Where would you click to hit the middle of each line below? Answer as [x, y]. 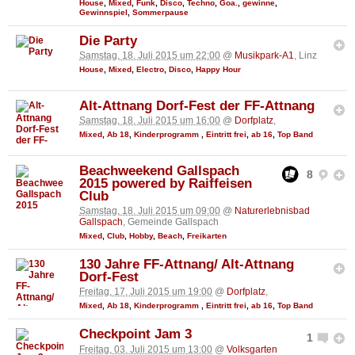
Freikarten [207, 236]
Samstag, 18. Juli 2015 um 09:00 [150, 211]
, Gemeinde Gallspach [171, 222]
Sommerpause [160, 12]
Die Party [108, 40]
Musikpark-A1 [264, 56]
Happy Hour [218, 70]
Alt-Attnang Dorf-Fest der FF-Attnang [197, 105]
